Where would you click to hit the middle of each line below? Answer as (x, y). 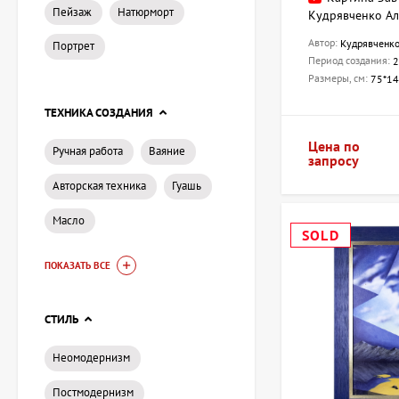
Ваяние (167, 151)
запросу (334, 161)
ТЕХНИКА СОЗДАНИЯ (99, 113)
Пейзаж (72, 12)
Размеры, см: (339, 78)
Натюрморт (146, 12)
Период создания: (350, 61)
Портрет (73, 46)
